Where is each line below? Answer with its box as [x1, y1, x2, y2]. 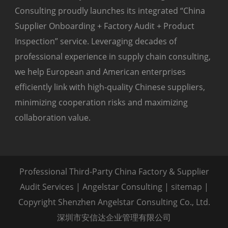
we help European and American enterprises [15, 66, 186, 78]
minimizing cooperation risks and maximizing [15, 97, 188, 108]
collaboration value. [15, 112, 91, 124]
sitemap [170, 181, 202, 193]
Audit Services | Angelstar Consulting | [19, 181, 171, 193]
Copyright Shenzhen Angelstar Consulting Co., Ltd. [18, 196, 210, 208]
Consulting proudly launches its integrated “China [15, 5, 205, 17]
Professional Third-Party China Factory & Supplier [19, 166, 209, 178]
